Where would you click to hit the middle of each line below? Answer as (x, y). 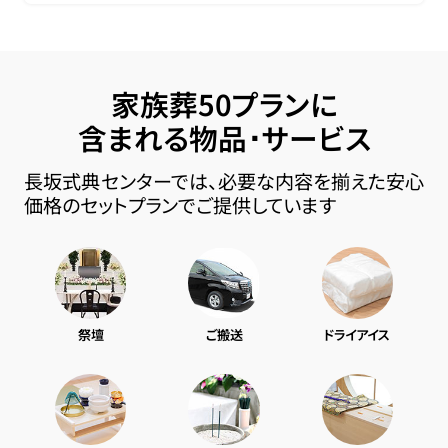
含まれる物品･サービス (224, 138)
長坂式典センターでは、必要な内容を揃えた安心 (224, 181)
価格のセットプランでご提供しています (179, 205)
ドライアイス (357, 334)
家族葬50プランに (224, 104)
